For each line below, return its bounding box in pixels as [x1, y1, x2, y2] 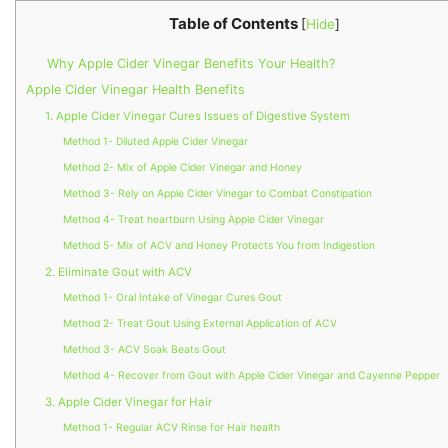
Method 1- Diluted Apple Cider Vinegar [62, 135, 248, 149]
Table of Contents [169, 14, 298, 33]
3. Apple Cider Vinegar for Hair [45, 395, 213, 410]
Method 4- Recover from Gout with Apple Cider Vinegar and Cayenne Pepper [62, 369, 440, 383]
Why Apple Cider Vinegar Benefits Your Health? [47, 56, 337, 72]
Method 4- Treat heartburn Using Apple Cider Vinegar [62, 213, 324, 227]
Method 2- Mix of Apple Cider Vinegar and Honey [62, 161, 302, 175]
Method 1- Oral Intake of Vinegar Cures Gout [62, 291, 282, 305]
